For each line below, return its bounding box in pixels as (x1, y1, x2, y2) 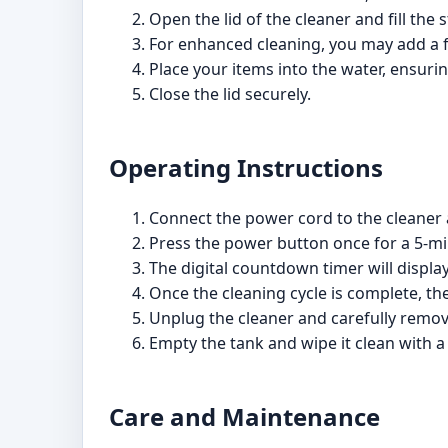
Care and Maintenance (109, 400, 380, 434)
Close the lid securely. (149, 82, 311, 105)
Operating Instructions (109, 150, 383, 184)
